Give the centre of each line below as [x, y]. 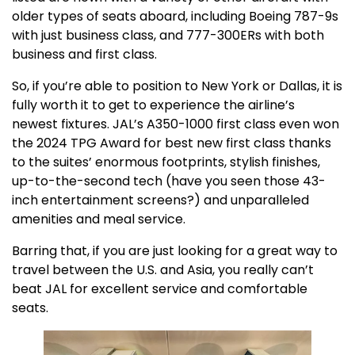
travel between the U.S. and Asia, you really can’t [163, 269]
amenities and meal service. [99, 219]
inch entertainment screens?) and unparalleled [160, 200]
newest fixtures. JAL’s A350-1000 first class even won [176, 124]
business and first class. [84, 54]
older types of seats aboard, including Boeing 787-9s [175, 16]
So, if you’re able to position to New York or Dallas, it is [177, 86]
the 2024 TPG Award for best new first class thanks [172, 143]
